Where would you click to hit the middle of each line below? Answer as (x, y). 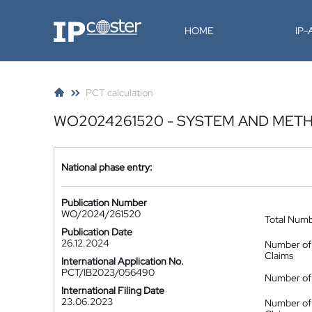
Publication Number (104, 203)
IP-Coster (74, 24)
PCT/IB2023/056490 (108, 272)
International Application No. (123, 261)
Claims (279, 256)
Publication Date (97, 232)
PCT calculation (119, 93)
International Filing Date (113, 290)
